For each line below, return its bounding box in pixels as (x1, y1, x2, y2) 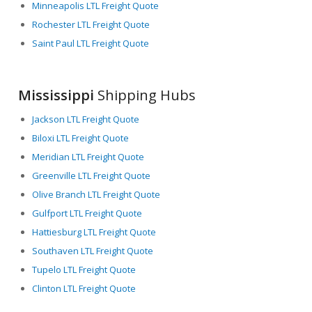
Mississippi (18, 85, 95, 104)
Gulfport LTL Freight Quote (32, 206, 143, 219)
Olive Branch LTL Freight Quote (32, 187, 161, 201)
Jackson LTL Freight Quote (32, 112, 140, 125)
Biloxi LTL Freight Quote (32, 131, 130, 144)
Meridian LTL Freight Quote (32, 150, 145, 163)
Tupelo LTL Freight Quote (32, 263, 136, 276)
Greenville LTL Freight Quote (32, 169, 151, 182)
